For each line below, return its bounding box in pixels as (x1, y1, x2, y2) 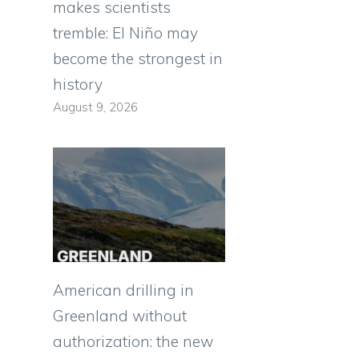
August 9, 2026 (53, 99, 138, 115)
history (53, 75, 103, 95)
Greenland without (53, 306, 187, 326)
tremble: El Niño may (53, 23, 198, 43)
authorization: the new (53, 332, 213, 352)
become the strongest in (53, 49, 223, 69)
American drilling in (53, 280, 194, 301)
